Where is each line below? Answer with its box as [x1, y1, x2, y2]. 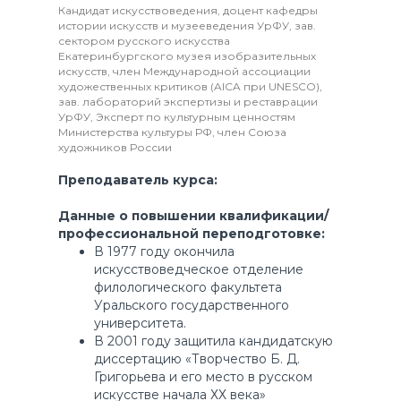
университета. [93, 315, 186, 332]
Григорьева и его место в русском [93, 369, 312, 386]
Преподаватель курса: [57, 172, 218, 189]
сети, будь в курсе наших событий [18, 331, 269, 350]
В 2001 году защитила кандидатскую [93, 333, 333, 350]
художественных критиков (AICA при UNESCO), [57, 80, 322, 94]
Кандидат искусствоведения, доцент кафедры [57, 4, 318, 18]
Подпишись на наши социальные [19, 311, 269, 330]
